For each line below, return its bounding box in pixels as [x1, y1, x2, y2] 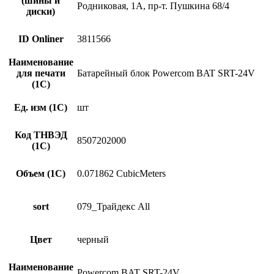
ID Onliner [18, 33, 64, 44]
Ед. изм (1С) [14, 102, 67, 113]
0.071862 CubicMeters [77, 168, 166, 179]
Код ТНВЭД [14, 129, 67, 140]
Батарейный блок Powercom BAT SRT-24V [77, 67, 255, 78]
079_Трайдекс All [77, 201, 150, 212]
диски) [26, 6, 55, 17]
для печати [16, 67, 65, 78]
